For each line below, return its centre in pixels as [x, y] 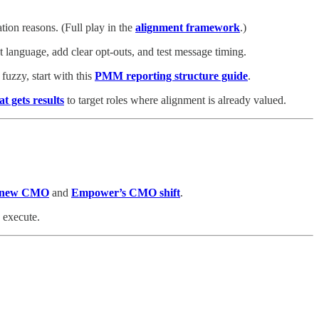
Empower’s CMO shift [126, 192]
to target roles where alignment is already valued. [175, 100]
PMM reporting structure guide [171, 75]
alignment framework [188, 27]
